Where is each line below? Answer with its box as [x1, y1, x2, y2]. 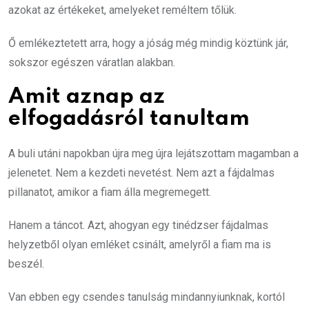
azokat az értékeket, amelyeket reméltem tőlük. [8, 3, 237, 17]
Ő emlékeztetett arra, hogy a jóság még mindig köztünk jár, [8, 36, 288, 50]
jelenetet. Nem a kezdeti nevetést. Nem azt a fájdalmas [8, 166, 275, 179]
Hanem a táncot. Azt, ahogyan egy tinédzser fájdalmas [8, 218, 268, 232]
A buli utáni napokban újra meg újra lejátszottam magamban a [8, 146, 299, 160]
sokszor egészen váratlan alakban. [8, 55, 175, 69]
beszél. [8, 257, 44, 270]
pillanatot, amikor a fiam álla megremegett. [8, 185, 211, 199]
